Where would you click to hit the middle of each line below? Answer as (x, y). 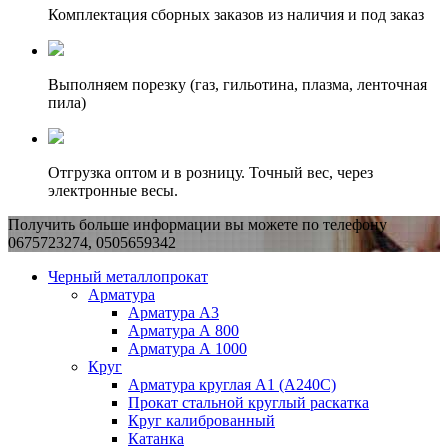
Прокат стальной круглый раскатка (248, 403)
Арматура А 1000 (187, 349)
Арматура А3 (173, 313)
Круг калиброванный (201, 421)
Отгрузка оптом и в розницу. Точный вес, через (210, 173)
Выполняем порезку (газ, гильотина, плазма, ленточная (237, 85)
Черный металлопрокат (128, 277)
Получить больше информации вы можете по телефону (197, 225)
